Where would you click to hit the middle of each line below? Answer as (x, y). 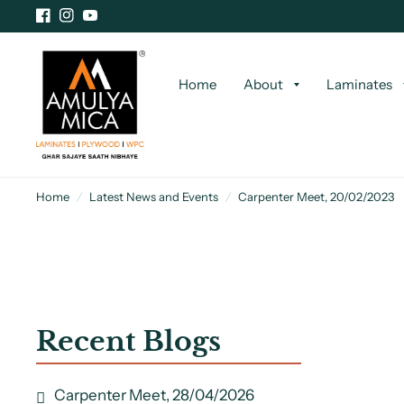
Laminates (360, 84)
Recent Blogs (129, 341)
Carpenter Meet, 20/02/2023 (316, 197)
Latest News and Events (154, 197)
